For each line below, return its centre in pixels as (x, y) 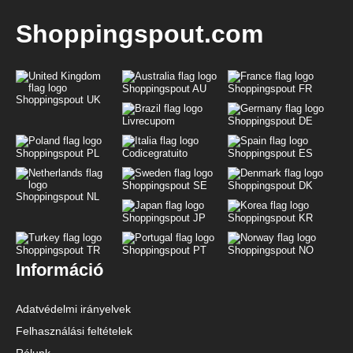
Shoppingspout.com (139, 34)
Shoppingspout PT (164, 250)
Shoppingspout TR (58, 250)
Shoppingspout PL (58, 153)
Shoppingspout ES (271, 153)
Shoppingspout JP (163, 217)
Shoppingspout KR (271, 217)
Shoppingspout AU (164, 88)
